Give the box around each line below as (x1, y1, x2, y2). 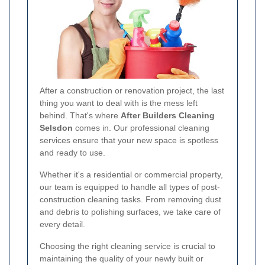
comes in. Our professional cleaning (73, 122, 209, 132)
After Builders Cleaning (121, 110, 215, 120)
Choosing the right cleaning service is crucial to (40, 241, 215, 251)
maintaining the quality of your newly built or (40, 253, 203, 263)
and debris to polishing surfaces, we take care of (40, 206, 221, 216)
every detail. (40, 219, 85, 229)
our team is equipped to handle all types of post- (40, 182, 220, 192)
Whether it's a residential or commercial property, (40, 169, 223, 179)
